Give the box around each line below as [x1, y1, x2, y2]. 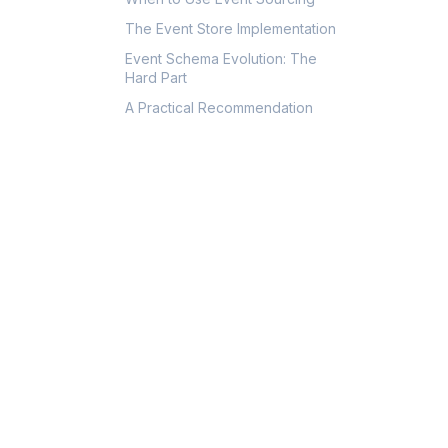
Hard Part [125, 68, 188, 86]
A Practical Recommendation [125, 98, 314, 116]
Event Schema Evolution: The [125, 49, 318, 67]
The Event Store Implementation [125, 19, 337, 37]
